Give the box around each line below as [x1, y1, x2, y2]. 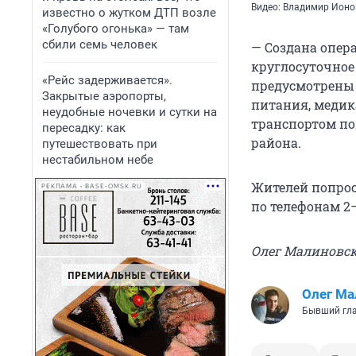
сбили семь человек [42, 37, 157, 52]
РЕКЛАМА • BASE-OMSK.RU [41, 182, 142, 190]
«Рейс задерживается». [42, 73, 172, 87]
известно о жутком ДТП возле [42, 6, 216, 20]
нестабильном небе [42, 153, 153, 167]
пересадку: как [42, 121, 126, 135]
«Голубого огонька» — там [42, 21, 189, 36]
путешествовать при [42, 137, 157, 151]
